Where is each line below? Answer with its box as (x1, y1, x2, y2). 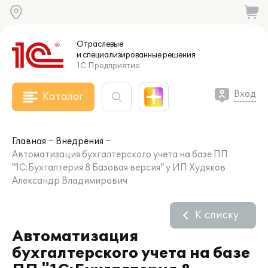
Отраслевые (77, 39, 123, 49)
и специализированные (77, 50, 162, 60)
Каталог (42, 91, 83, 103)
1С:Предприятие (77, 61, 139, 71)
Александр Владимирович (12, 176, 127, 186)
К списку (195, 209, 239, 221)
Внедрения (56, 136, 103, 147)
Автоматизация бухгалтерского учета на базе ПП (12, 150, 228, 160)
